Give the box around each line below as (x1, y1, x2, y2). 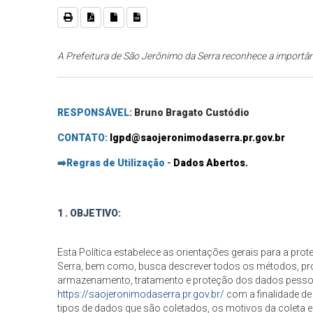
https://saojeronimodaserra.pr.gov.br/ (57, 289, 225, 300)
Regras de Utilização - (66, 157, 174, 169)
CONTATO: (57, 132, 108, 144)
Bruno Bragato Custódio (134, 107, 269, 119)
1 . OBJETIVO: (57, 208, 122, 219)
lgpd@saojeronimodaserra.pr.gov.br (110, 132, 286, 144)
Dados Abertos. (173, 157, 249, 169)
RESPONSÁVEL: (57, 107, 133, 119)
